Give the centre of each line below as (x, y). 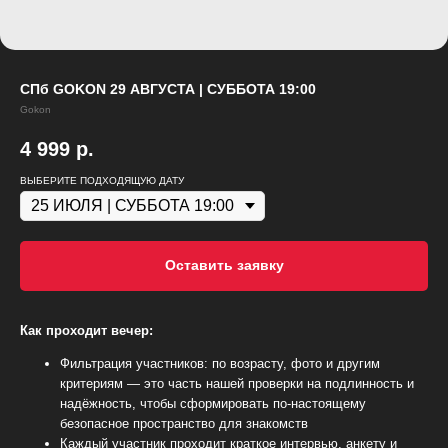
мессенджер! (83, 37)
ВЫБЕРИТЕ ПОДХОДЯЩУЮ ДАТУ (102, 181)
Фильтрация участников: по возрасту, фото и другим (220, 363)
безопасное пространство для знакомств (184, 423)
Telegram (275, 135)
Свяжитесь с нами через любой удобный (180, 20)
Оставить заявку (224, 265)
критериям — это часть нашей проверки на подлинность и (237, 383)
